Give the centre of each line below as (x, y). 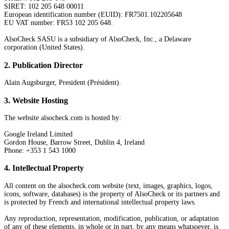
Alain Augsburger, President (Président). (63, 83)
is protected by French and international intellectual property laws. (100, 202)
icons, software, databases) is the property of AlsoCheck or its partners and (112, 194)
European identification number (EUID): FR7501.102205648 (93, 15)
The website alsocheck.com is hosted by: (63, 118)
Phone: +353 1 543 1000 (40, 150)
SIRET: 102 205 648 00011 (44, 7)
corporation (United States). (44, 48)
